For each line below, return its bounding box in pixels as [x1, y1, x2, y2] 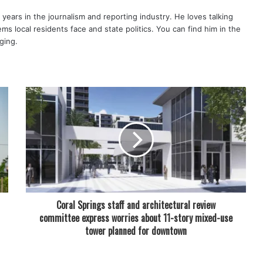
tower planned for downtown [85, 224, 187, 238]
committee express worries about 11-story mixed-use [39, 211, 232, 225]
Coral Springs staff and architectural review [56, 198, 215, 212]
